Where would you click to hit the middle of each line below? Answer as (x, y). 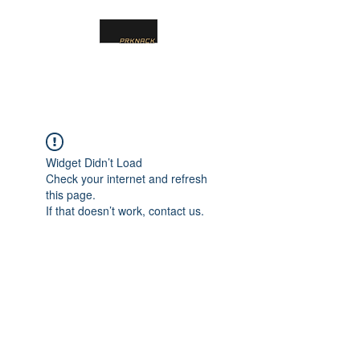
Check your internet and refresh (127, 178)
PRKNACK (129, 63)
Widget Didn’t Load (94, 162)
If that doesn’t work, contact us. (125, 211)
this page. (71, 194)
